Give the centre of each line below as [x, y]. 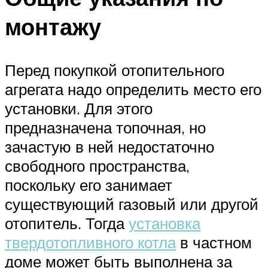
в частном [214, 242]
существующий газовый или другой [132, 204]
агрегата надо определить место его [133, 89]
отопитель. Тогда [67, 223]
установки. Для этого [79, 108]
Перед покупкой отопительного [115, 70]
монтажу [53, 26]
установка [165, 223]
